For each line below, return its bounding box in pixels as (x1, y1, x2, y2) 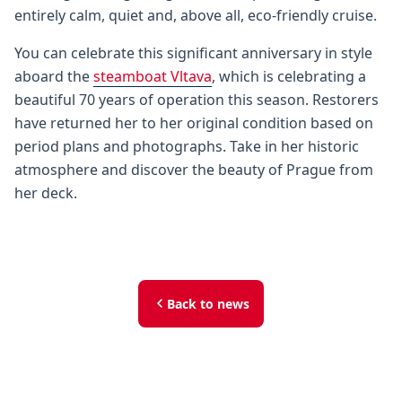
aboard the (14, 66, 93, 86)
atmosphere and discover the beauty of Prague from (14, 159, 373, 179)
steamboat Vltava (93, 66, 212, 86)
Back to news (167, 294, 249, 312)
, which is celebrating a (212, 66, 366, 86)
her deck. (14, 182, 77, 203)
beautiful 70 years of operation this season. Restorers (14, 89, 379, 109)
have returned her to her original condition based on (14, 112, 373, 133)
